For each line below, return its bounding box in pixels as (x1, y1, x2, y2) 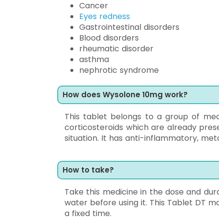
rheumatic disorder (79, 43, 153, 54)
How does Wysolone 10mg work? (63, 89, 188, 100)
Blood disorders (79, 32, 139, 44)
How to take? (63, 165, 114, 175)
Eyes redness (79, 11, 130, 22)
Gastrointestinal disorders (79, 22, 179, 33)
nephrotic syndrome (79, 65, 159, 76)
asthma (79, 54, 109, 65)
